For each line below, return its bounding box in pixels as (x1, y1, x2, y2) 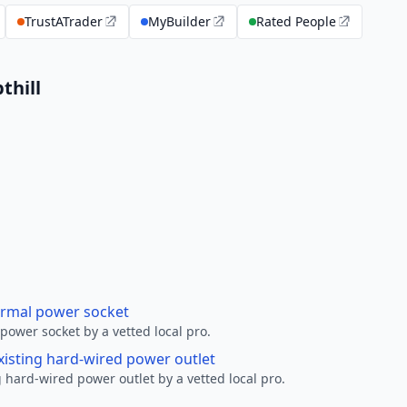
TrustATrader (25, 13, 103, 30)
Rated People (256, 13, 336, 30)
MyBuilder (148, 13, 211, 30)
